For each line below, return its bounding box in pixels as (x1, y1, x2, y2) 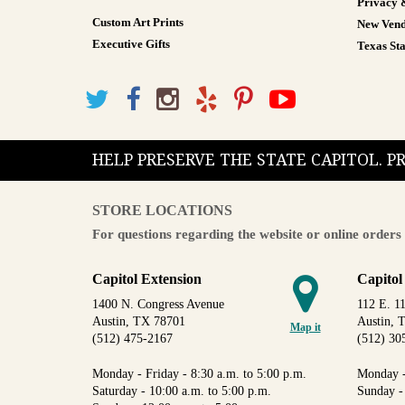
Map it (289, 320, 321, 334)
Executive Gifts (92, 37, 170, 51)
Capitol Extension (92, 270, 202, 287)
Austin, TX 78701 (92, 314, 185, 328)
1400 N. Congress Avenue (92, 297, 224, 311)
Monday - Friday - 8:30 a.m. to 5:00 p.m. (92, 366, 306, 381)
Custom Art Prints (92, 15, 184, 29)
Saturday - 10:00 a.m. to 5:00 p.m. (92, 383, 271, 398)
